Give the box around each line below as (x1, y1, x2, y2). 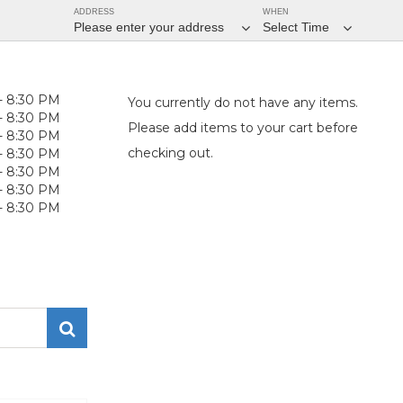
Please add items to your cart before (128, 120, 358, 136)
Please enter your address (74, 20, 228, 34)
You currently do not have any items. (128, 94, 358, 111)
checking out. (128, 145, 213, 161)
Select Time (263, 20, 329, 34)
